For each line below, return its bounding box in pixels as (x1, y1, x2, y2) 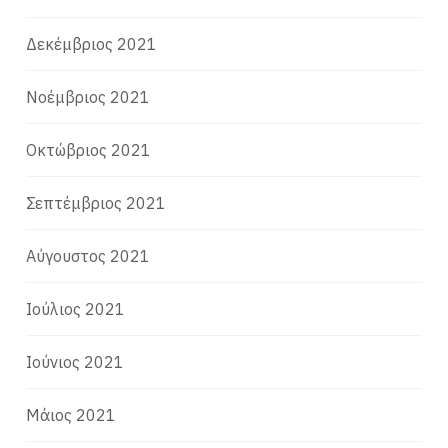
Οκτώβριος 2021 (26, 140, 152, 161)
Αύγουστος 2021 (26, 246, 151, 267)
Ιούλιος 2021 (26, 299, 126, 320)
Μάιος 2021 (26, 405, 117, 426)
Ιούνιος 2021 (26, 352, 125, 373)
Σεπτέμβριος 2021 (26, 193, 167, 214)
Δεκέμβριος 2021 (26, 34, 158, 55)
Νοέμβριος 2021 (26, 87, 151, 108)
